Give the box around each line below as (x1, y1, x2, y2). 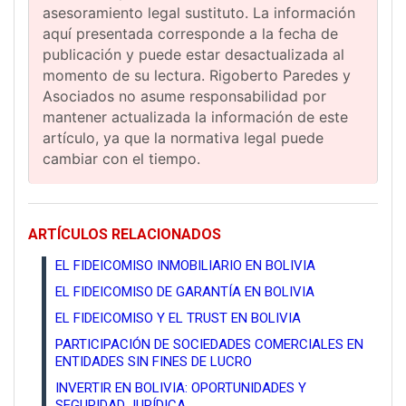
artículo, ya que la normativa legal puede (43, 129, 324, 148)
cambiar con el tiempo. (43, 150, 200, 169)
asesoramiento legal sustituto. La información (43, 4, 355, 23)
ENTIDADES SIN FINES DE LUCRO (55, 353, 252, 371)
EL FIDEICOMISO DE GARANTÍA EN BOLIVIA (55, 284, 314, 301)
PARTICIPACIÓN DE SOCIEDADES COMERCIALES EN (55, 336, 363, 353)
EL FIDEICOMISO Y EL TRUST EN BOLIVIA (55, 310, 301, 327)
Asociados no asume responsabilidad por (43, 87, 326, 106)
